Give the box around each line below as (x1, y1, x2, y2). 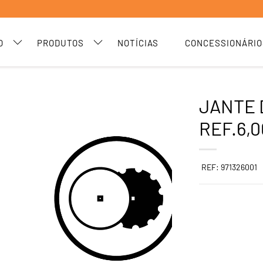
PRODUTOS (37, 38, 84, 48)
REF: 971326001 (201, 162, 258, 172)
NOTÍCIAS (117, 38, 159, 48)
